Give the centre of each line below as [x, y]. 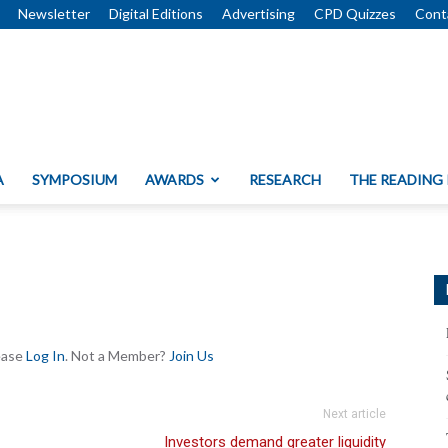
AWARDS [174, 179]
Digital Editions [156, 13]
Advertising [258, 13]
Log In [45, 355]
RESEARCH [285, 179]
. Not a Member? [117, 355]
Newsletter [54, 13]
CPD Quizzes [355, 13]
